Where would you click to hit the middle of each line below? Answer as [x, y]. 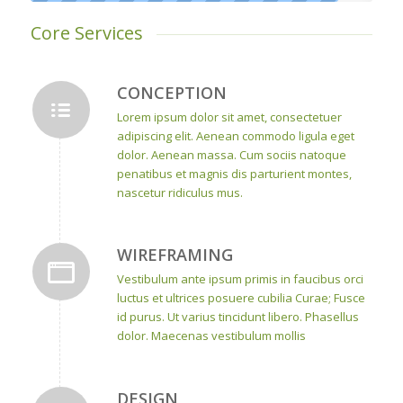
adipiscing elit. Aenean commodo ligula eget [235, 136]
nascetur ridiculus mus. [179, 193]
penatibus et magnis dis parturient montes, [234, 174]
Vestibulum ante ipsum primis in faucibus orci [240, 279]
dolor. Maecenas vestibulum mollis [211, 336]
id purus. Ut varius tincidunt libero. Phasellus [237, 317]
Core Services [86, 32]
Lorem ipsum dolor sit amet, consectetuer [229, 117]
